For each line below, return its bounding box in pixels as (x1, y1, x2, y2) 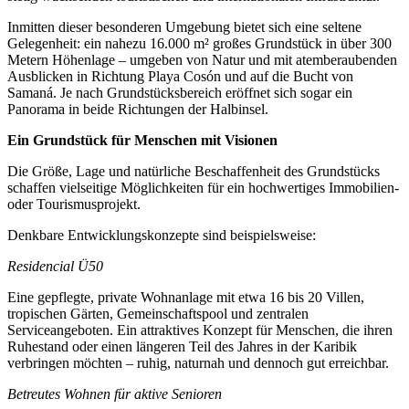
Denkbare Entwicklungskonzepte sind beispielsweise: (7, 227, 316, 244)
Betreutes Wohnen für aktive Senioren (7, 386, 222, 403)
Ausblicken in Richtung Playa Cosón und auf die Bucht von (7, 68, 353, 85)
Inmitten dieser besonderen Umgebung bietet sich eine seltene (7, 19, 362, 36)
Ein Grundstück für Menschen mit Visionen (7, 132, 278, 149)
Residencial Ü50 (7, 258, 103, 275)
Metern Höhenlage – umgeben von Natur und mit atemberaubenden (7, 52, 397, 68)
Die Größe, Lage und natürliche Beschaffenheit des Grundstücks (7, 163, 380, 180)
